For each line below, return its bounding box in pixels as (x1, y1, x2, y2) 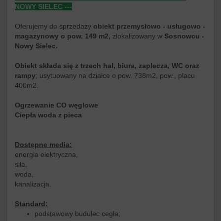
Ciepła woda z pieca (15, 111, 82, 119)
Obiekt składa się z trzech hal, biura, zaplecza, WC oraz (15, 62, 199, 70)
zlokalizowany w (110, 32, 162, 40)
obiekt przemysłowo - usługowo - (93, 22, 205, 31)
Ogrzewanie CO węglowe (15, 101, 98, 110)
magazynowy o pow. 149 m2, (15, 32, 110, 40)
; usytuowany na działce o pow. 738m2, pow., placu (36, 72, 195, 80)
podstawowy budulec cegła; (35, 210, 120, 218)
